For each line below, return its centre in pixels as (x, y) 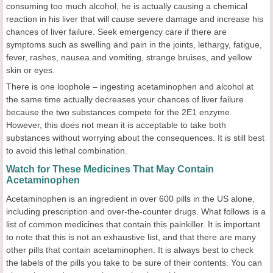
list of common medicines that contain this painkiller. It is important (133, 224)
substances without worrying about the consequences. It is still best (135, 138)
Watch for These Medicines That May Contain (110, 169)
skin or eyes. (30, 70)
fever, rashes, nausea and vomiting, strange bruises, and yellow (129, 57)
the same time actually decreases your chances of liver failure (125, 99)
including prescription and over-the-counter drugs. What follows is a (136, 211)
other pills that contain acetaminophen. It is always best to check (130, 250)
